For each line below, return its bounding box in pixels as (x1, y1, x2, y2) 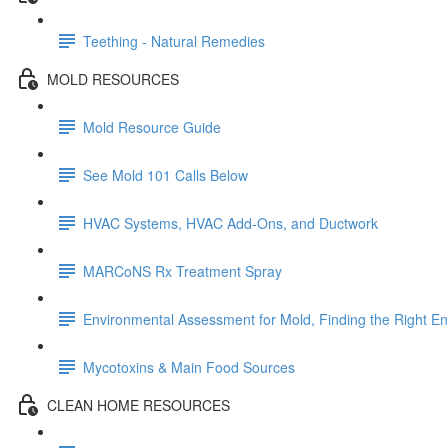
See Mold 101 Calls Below (83, 164, 248, 185)
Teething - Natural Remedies (83, 30, 265, 51)
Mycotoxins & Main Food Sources (83, 356, 295, 377)
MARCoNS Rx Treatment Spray (83, 260, 282, 281)
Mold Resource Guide (83, 116, 221, 137)
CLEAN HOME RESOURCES (47, 394, 230, 415)
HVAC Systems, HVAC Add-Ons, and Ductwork (83, 212, 378, 233)
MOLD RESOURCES (47, 68, 179, 89)
